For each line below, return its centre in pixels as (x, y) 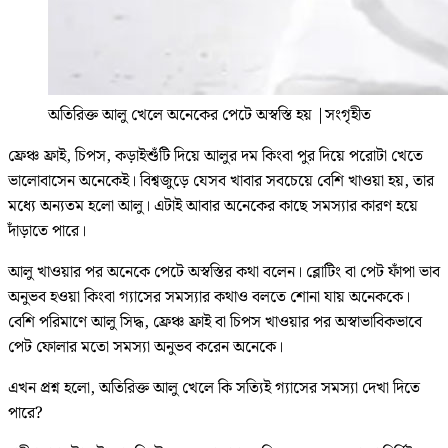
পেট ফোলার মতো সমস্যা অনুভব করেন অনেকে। (145, 347)
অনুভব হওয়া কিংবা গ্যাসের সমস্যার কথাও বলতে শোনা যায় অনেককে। (209, 297)
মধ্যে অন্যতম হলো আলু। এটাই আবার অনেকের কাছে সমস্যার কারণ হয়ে (213, 206)
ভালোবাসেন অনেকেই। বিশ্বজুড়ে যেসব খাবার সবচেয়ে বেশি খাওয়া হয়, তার (221, 181)
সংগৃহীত (348, 115)
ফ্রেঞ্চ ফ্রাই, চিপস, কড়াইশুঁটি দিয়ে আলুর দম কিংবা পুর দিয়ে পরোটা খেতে (215, 156)
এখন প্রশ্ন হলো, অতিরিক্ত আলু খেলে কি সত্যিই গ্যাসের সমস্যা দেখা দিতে (214, 388)
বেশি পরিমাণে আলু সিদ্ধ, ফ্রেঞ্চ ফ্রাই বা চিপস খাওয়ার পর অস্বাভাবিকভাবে (215, 322)
